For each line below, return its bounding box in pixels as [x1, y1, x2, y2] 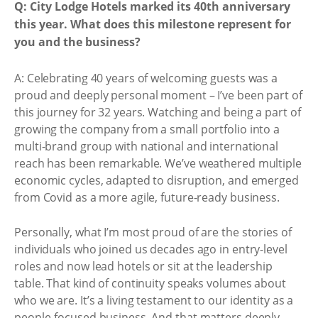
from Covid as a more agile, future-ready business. [14, 189, 280, 205]
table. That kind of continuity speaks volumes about [14, 275, 286, 291]
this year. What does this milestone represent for [14, 16, 291, 32]
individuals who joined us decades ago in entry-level [14, 241, 287, 257]
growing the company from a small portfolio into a [14, 121, 280, 137]
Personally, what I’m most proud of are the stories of [14, 224, 292, 240]
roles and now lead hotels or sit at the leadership [14, 258, 273, 274]
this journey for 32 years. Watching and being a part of [14, 104, 301, 120]
